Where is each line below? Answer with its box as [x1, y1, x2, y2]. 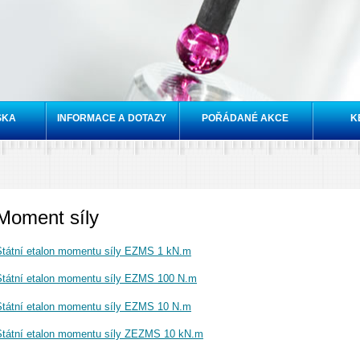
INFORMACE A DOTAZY [57, 112, 166, 124]
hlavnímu [137, 18, 173, 28]
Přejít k [137, 3, 165, 13]
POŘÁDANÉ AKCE [202, 112, 288, 124]
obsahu [137, 34, 166, 43]
